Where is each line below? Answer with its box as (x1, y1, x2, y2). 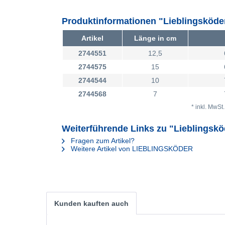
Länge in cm (134, 34, 176, 42)
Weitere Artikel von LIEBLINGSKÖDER (69, 145, 193, 153)
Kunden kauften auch (54, 199, 129, 207)
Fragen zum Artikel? (69, 137, 135, 145)
